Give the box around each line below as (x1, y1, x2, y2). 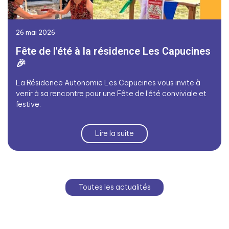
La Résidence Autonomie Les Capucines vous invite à (16, 78, 200, 88)
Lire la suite (95, 129, 134, 139)
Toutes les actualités (78, 182, 151, 192)
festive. (16, 100, 41, 109)
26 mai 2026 (16, 28, 55, 37)
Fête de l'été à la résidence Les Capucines (16, 45, 211, 58)
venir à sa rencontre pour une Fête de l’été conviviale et (16, 89, 207, 99)
